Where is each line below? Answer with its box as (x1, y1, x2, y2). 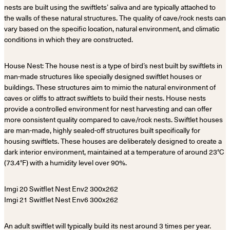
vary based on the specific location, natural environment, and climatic (4, 24, 219, 33)
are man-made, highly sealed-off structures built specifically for (4, 126, 200, 135)
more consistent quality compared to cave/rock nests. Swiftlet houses (4, 115, 223, 124)
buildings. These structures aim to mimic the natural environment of (4, 83, 216, 91)
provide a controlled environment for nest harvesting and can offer (4, 104, 212, 113)
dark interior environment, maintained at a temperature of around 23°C (4, 147, 224, 156)
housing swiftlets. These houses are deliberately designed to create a (4, 137, 222, 145)
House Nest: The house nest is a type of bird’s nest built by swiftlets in (4, 61, 222, 70)
